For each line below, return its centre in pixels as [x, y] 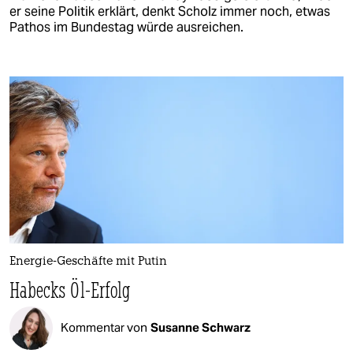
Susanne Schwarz [201, 328]
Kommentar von [104, 328]
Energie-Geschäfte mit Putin [88, 262]
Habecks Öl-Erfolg [70, 289]
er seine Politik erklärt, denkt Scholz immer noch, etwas [170, 11]
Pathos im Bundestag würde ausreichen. [126, 27]
